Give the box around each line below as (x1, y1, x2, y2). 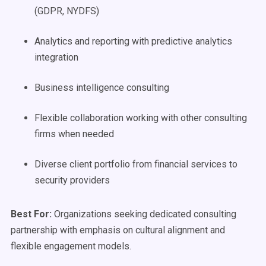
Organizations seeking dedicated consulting (54, 208, 236, 220)
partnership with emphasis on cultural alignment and (11, 224, 225, 236)
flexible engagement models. (11, 240, 131, 252)
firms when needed (34, 128, 114, 140)
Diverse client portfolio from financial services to (34, 159, 237, 170)
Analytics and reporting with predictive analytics (34, 36, 232, 47)
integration (34, 52, 78, 63)
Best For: (11, 208, 54, 220)
